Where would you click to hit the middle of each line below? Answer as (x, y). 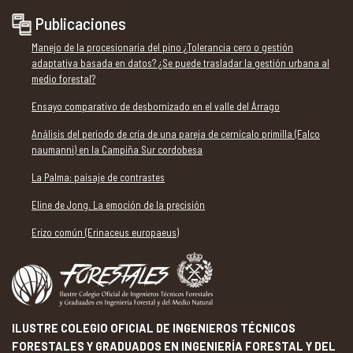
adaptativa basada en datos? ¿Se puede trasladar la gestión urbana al (181, 63)
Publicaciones (81, 22)
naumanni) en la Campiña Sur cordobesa (117, 149)
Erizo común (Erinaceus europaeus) (106, 232)
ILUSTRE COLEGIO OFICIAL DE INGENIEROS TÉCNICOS (154, 328)
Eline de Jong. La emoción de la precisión (119, 204)
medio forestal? (64, 78)
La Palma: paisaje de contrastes (98, 177)
